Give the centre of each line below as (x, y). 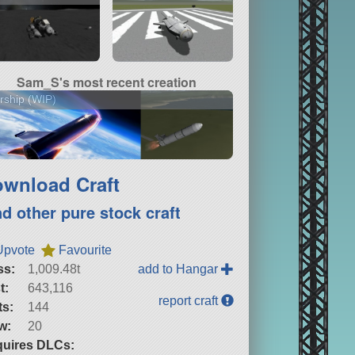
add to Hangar (180, 269)
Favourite (86, 250)
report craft (190, 300)
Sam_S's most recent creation (106, 82)
